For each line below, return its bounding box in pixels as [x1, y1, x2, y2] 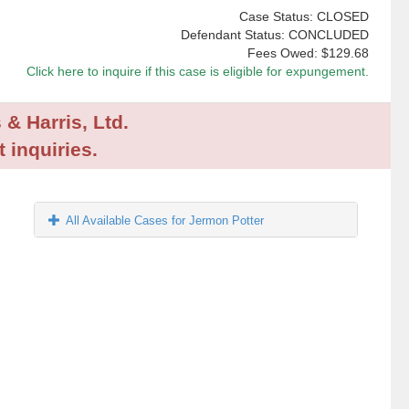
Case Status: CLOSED [238, 9, 369, 25]
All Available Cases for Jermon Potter [66, 214, 265, 228]
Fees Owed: [246, 46, 321, 61]
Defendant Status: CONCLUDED [180, 27, 369, 43]
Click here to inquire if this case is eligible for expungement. [26, 64, 369, 79]
